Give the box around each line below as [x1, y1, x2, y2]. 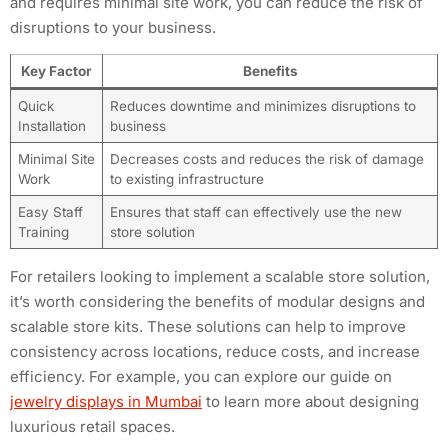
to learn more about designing [202, 392, 419, 412]
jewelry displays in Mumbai [10, 392, 202, 412]
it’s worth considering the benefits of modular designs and [10, 292, 425, 312]
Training [17, 224, 69, 241]
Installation [17, 118, 86, 135]
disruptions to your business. [10, 17, 216, 37]
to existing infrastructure [109, 171, 264, 188]
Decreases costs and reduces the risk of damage [109, 151, 424, 168]
